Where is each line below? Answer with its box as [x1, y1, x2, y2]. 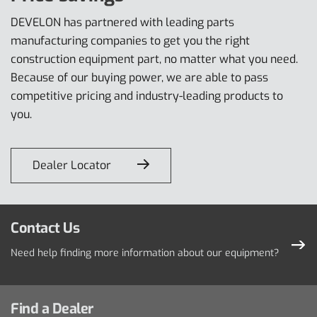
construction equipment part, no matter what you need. [11, 51, 298, 67]
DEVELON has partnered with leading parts [11, 14, 234, 30]
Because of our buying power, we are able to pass [11, 69, 268, 85]
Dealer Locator [33, 157, 111, 173]
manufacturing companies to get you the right [11, 33, 250, 48]
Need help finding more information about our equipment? [11, 246, 279, 260]
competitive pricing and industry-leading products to [11, 88, 283, 103]
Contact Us [11, 218, 79, 238]
